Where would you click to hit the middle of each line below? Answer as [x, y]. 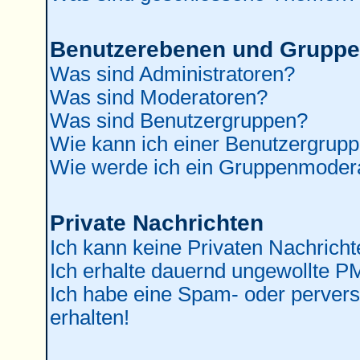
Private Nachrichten [156, 223]
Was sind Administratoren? [172, 74]
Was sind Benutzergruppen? [178, 121]
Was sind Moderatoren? [158, 97]
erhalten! [89, 317]
